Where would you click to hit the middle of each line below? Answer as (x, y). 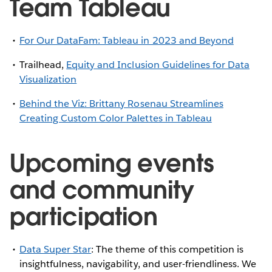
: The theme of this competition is (167, 249)
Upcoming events (112, 163)
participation (84, 216)
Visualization (48, 79)
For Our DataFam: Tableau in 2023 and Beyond (127, 40)
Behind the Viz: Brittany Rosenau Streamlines (121, 103)
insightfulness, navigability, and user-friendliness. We (138, 263)
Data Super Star (56, 249)
